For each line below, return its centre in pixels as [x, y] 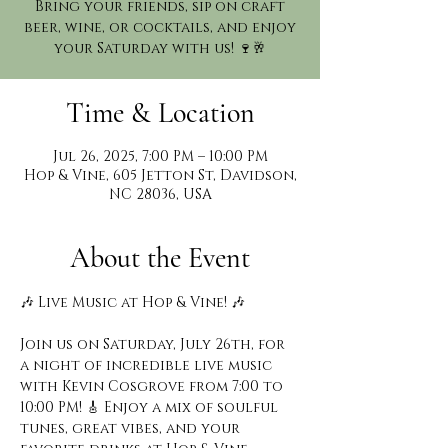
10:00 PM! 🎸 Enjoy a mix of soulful [151, 407]
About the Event [160, 258]
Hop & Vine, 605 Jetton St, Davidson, [160, 175]
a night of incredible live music [148, 365]
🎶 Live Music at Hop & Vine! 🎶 [132, 302]
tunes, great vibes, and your [132, 428]
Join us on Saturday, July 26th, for [154, 344]
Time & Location [160, 113]
